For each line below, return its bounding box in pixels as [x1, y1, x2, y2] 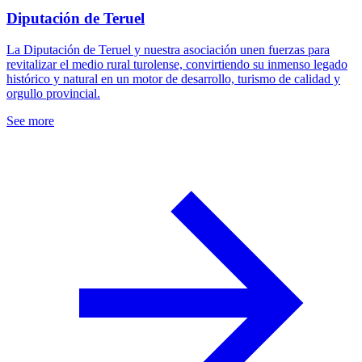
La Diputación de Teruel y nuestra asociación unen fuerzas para [6, 42, 330, 57]
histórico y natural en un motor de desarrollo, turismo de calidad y [6, 71, 340, 86]
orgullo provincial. [6, 86, 100, 100]
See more [6, 113, 54, 128]
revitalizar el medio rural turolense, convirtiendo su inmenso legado [6, 57, 347, 71]
